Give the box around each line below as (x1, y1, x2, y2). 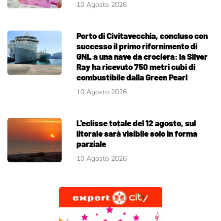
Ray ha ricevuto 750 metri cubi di (76, 61, 195, 72)
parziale (76, 138, 106, 148)
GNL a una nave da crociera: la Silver (76, 51, 208, 61)
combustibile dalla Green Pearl (76, 72, 187, 82)
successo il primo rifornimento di (76, 40, 197, 51)
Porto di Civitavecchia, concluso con (76, 30, 208, 40)
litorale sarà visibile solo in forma (76, 128, 197, 138)
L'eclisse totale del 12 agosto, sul (76, 117, 196, 128)
